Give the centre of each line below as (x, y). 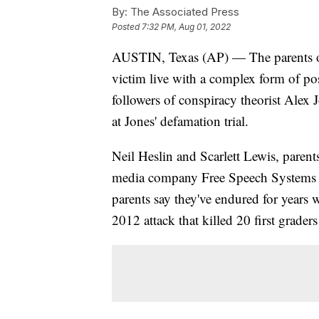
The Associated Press (183, 12)
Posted (127, 27)
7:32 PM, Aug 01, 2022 (186, 27)
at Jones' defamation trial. (180, 121)
